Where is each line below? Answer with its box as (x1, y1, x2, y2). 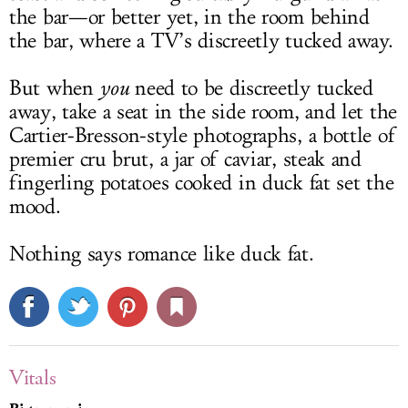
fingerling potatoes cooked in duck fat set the (9, 170, 394, 197)
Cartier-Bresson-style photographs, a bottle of (9, 123, 396, 149)
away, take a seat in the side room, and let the (9, 99, 397, 126)
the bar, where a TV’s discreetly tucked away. (9, 28, 393, 55)
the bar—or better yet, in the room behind (9, 5, 370, 31)
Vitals (9, 363, 56, 393)
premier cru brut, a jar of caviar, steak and (9, 147, 362, 173)
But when (9, 76, 100, 102)
